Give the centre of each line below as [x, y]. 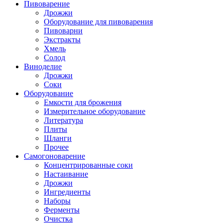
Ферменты [62, 210]
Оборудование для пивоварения [98, 22]
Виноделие [43, 66]
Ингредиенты [67, 192]
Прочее [56, 147]
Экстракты [62, 40]
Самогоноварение [55, 156]
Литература [63, 120]
